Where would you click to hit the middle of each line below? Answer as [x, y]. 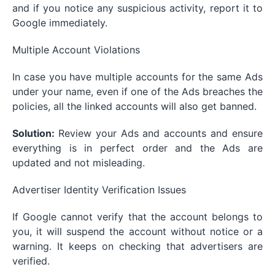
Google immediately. [60, 23]
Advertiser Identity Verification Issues [99, 190]
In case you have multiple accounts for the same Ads [137, 77]
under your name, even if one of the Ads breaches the [137, 92]
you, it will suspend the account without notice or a [137, 232]
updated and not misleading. [79, 163]
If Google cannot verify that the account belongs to [137, 217]
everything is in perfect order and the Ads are [137, 148]
